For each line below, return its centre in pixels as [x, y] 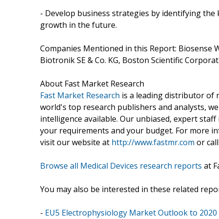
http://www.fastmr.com [153, 142]
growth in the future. [78, 25]
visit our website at [76, 142]
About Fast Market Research [92, 83]
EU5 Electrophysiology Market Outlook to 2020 [131, 212]
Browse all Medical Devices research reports [121, 165]
